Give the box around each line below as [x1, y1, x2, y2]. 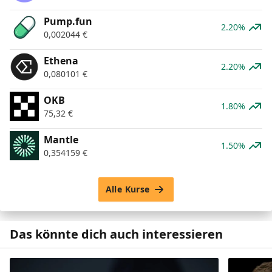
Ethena [44, 53, 78, 67]
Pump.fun [44, 14, 92, 28]
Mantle [44, 132, 78, 146]
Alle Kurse [105, 183, 150, 195]
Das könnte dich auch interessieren [10, 225, 223, 242]
